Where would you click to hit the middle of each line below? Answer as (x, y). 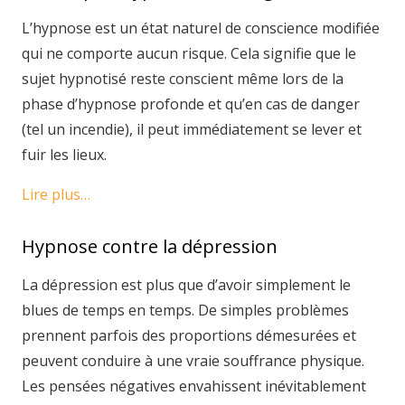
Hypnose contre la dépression (150, 246)
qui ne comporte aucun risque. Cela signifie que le (189, 53)
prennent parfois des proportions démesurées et (189, 335)
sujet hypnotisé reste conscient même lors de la (183, 78)
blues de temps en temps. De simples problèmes (185, 310)
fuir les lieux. (64, 154)
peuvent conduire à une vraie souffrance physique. (193, 360)
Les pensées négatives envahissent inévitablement (194, 386)
